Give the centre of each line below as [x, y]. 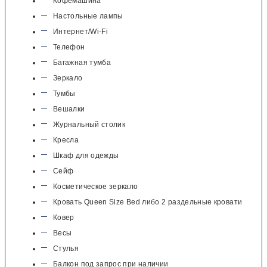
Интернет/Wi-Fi [81, 32]
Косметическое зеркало [96, 187]
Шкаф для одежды [86, 156]
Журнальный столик [89, 125]
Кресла [66, 140]
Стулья [66, 249]
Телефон [69, 47]
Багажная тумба [82, 63]
